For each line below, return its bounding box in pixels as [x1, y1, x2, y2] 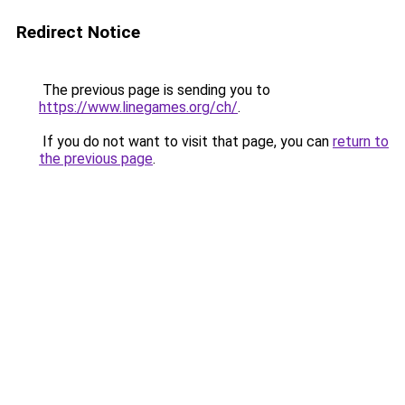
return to [333, 133, 389, 150]
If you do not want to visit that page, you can [39, 133, 333, 150]
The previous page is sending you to [39, 81, 270, 99]
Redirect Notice [16, 22, 140, 42]
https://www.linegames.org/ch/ [39, 99, 238, 116]
